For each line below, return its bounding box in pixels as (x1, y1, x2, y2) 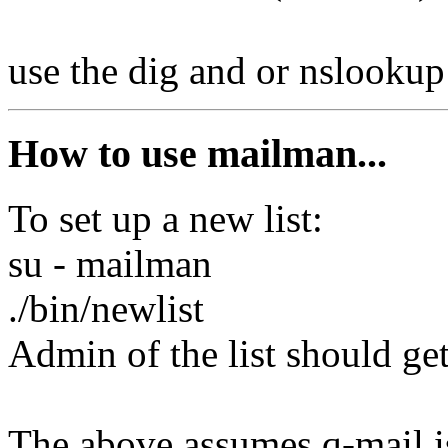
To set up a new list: (8, 196, 323, 240)
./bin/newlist (8, 286, 204, 330)
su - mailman (8, 241, 212, 285)
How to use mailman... (8, 130, 387, 176)
